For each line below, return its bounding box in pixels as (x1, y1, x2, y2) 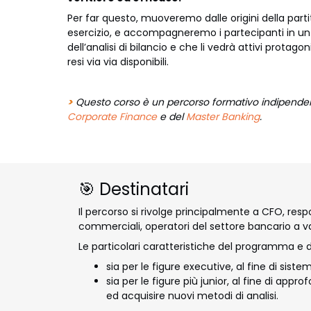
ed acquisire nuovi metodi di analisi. (106, 288, 278, 303)
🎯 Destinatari (78, 177, 189, 201)
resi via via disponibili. (67, 54, 169, 69)
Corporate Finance (67, 109, 157, 124)
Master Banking (186, 109, 260, 124)
